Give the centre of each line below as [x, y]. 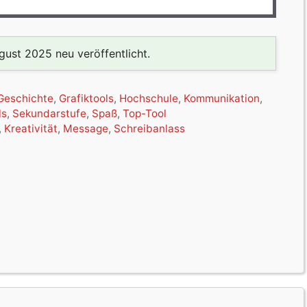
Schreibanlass [150, 129]
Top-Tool [145, 114]
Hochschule [149, 99]
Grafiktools [87, 99]
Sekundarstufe [49, 114]
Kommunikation [222, 99]
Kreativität [31, 129]
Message [86, 129]
